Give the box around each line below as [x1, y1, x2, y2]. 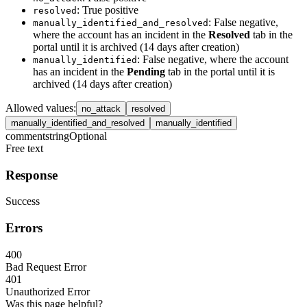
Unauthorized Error [5, 285, 90, 297]
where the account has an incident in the [33, 28, 208, 40]
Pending [127, 65, 165, 77]
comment [5, 130, 45, 142]
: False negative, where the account [137, 53, 288, 65]
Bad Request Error [5, 260, 86, 273]
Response [5, 167, 58, 182]
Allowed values [5, 101, 73, 114]
